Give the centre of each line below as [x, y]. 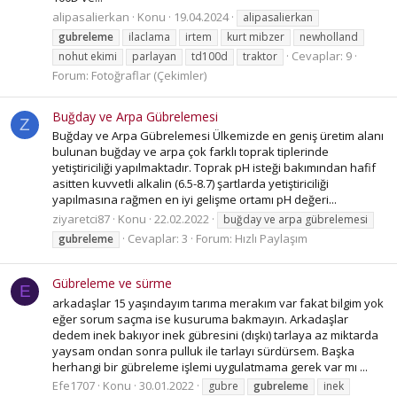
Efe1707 [74, 385]
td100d [210, 56]
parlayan [154, 56]
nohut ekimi [88, 56]
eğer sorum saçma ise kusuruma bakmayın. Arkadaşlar [200, 319]
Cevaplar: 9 [322, 55]
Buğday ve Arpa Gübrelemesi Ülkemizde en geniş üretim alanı [218, 136]
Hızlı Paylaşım [271, 238]
